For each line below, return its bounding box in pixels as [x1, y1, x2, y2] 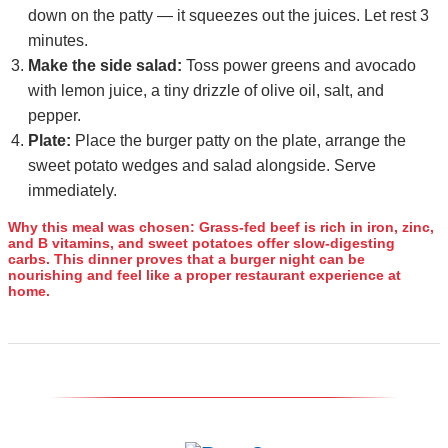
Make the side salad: [28, 57, 182, 75]
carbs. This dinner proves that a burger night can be [8, 251, 365, 268]
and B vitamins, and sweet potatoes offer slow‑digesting [8, 235, 395, 252]
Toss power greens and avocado [182, 57, 416, 75]
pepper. [28, 107, 81, 125]
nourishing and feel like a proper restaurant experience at [8, 267, 401, 284]
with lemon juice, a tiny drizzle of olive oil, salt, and [28, 82, 384, 100]
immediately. [28, 182, 117, 200]
